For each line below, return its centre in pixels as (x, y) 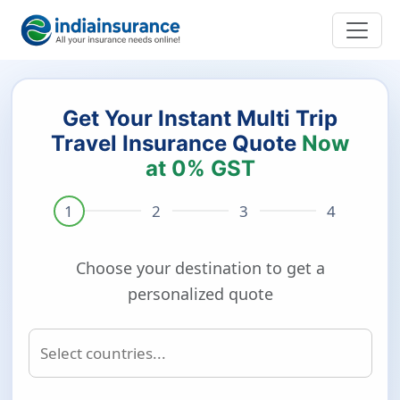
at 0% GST (200, 168)
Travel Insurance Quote (176, 143)
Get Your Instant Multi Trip (200, 118)
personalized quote (200, 293)
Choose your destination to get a (200, 267)
